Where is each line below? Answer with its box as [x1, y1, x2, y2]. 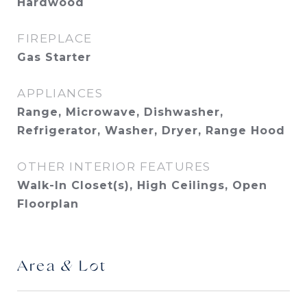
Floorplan [17, 197, 79, 210]
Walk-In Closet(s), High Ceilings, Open [17, 179, 267, 192]
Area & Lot [17, 259, 107, 275]
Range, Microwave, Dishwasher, [17, 106, 223, 119]
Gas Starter [17, 51, 91, 64]
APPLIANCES [17, 86, 103, 100]
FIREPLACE [17, 32, 93, 45]
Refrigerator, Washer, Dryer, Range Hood [17, 124, 285, 137]
